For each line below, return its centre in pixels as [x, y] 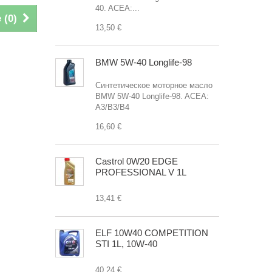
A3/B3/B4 [112, 107]
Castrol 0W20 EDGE [137, 161]
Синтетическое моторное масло [154, 85]
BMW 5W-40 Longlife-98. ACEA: [152, 96]
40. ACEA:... [117, 8]
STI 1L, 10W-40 [126, 244]
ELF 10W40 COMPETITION [152, 233]
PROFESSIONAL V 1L [141, 172]
